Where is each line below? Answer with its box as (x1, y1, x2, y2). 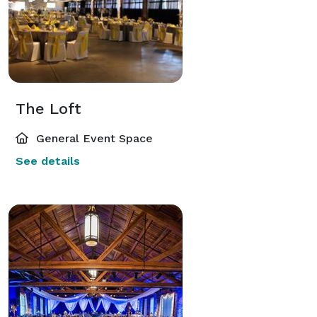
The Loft (16, 99, 81, 117)
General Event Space (33, 131, 153, 145)
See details (16, 154, 80, 168)
